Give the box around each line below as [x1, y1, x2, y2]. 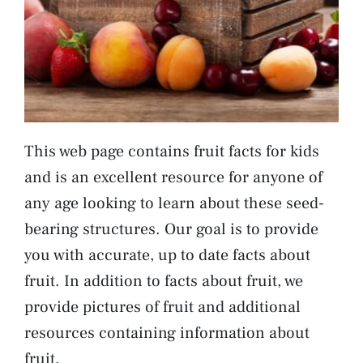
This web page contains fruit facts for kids [24, 140, 319, 162]
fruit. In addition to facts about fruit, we [24, 270, 303, 292]
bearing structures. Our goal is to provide [24, 218, 318, 240]
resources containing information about [24, 322, 310, 344]
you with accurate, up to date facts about [24, 244, 310, 266]
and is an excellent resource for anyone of [24, 166, 322, 188]
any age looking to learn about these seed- [24, 192, 324, 214]
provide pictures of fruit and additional [24, 296, 301, 318]
